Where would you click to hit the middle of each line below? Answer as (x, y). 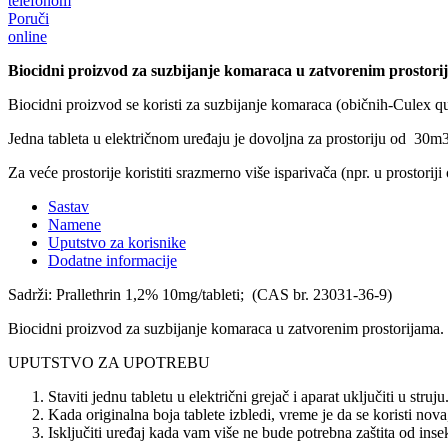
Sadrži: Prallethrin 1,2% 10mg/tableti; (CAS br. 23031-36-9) (200, 294)
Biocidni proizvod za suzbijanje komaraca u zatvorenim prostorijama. (226, 328)
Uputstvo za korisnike (117, 242)
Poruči (28, 18)
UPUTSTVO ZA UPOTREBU (109, 362)
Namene (74, 224)
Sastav (68, 206)
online (27, 36)
